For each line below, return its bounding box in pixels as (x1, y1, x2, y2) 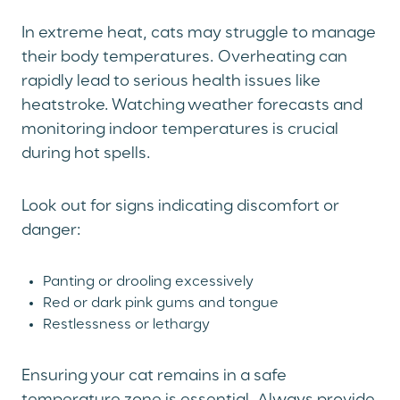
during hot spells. (21, 146, 151, 162)
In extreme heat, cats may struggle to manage (21, 25, 376, 42)
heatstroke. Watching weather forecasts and (21, 97, 362, 114)
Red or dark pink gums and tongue (43, 296, 279, 312)
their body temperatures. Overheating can (21, 49, 347, 66)
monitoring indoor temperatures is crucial (21, 121, 338, 138)
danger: (21, 222, 81, 239)
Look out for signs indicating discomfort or (21, 198, 339, 215)
